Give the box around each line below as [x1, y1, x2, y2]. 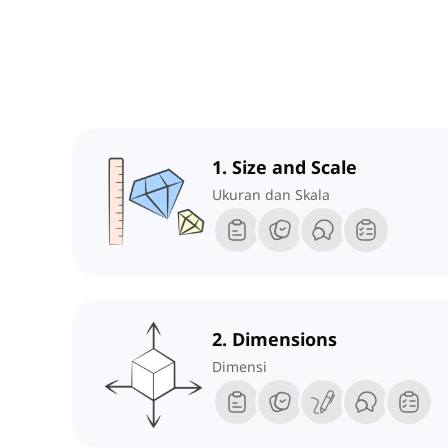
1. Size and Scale [212, 155, 357, 180]
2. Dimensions [212, 327, 337, 352]
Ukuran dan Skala [212, 185, 330, 205]
